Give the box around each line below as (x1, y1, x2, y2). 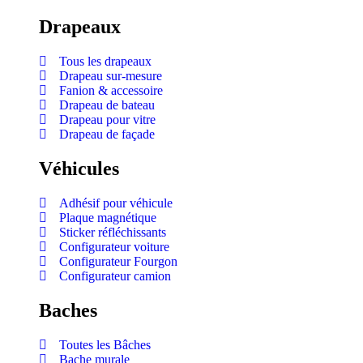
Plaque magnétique (59, 210, 156, 224)
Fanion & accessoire (59, 83, 163, 98)
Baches (39, 299, 97, 321)
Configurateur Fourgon (59, 254, 177, 268)
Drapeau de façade (59, 127, 155, 142)
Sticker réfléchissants (59, 224, 166, 239)
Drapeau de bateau (59, 98, 155, 113)
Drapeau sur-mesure (59, 69, 162, 83)
